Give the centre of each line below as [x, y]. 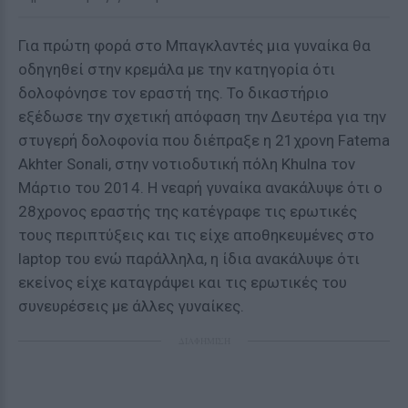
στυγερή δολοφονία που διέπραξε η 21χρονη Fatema [204, 140]
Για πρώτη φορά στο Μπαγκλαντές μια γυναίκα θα [194, 46]
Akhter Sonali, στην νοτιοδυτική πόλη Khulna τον [187, 164]
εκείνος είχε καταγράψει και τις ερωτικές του [183, 282]
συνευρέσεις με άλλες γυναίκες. [131, 306]
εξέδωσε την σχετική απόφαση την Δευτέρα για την [202, 117]
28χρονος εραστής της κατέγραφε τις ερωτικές [188, 211]
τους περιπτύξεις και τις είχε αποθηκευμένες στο [196, 235]
